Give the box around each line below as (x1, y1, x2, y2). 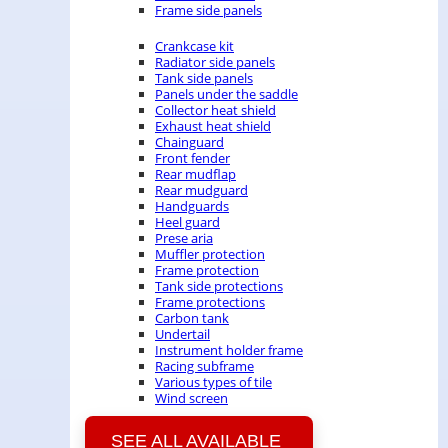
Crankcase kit (155, 37, 234, 55)
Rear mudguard (155, 181, 248, 199)
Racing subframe (155, 357, 254, 375)
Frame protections (155, 293, 265, 311)
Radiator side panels (155, 53, 275, 71)
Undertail (155, 325, 210, 343)
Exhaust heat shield (155, 117, 271, 135)
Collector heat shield (155, 101, 276, 119)
